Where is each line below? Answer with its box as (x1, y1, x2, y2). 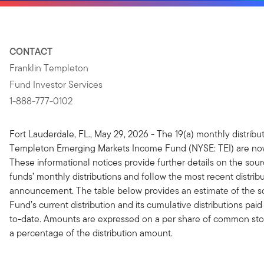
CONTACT (9, 45, 52, 58)
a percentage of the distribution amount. (9, 226, 173, 240)
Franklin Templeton (9, 61, 88, 75)
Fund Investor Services (9, 78, 103, 91)
